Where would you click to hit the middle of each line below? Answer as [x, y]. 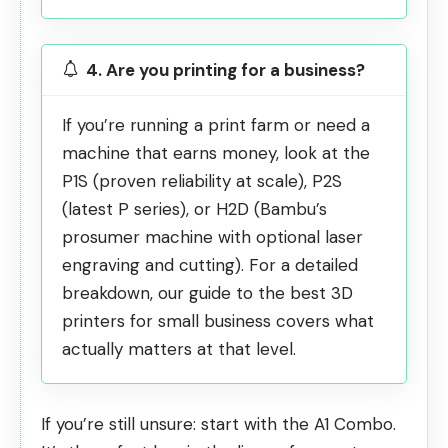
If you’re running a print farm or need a [216, 125]
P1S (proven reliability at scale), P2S [202, 181]
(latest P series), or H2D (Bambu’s [194, 209]
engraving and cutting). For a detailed [210, 265]
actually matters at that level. [179, 349]
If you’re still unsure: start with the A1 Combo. [218, 423]
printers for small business [166, 321]
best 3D [321, 293]
